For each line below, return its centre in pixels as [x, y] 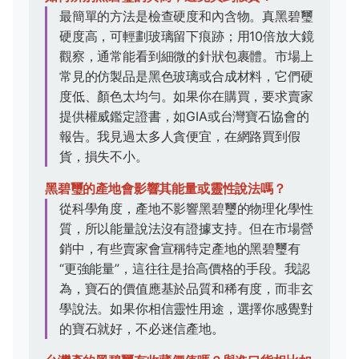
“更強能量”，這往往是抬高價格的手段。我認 [185, 269]
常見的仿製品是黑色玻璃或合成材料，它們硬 [186, 77]
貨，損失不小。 [104, 157]
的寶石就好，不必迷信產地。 [142, 329]
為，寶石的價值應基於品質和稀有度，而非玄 [186, 289]
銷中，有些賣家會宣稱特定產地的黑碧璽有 [180, 249]
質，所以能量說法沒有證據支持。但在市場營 [186, 229]
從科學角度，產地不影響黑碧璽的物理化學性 [186, 209]
